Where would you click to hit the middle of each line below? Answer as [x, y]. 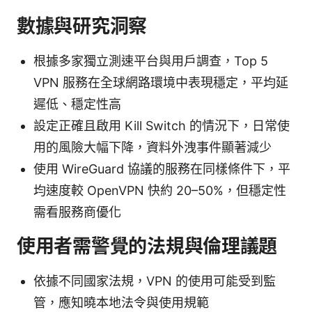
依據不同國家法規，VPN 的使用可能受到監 [155, 281]
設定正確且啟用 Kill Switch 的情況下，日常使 [162, 125]
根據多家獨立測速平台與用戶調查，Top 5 [151, 61]
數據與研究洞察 [82, 26]
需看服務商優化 [77, 212]
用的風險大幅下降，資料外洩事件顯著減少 [153, 147]
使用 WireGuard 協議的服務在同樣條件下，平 [162, 169]
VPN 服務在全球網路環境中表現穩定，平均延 [161, 82]
